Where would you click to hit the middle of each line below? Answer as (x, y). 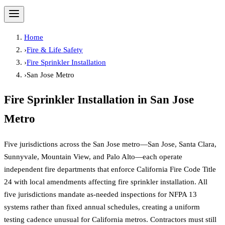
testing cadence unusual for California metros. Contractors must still (110, 219)
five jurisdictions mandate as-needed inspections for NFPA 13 (100, 194)
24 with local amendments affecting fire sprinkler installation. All (106, 182)
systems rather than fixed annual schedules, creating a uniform (102, 207)
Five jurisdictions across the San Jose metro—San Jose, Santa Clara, (110, 144)
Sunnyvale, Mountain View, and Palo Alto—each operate (93, 156)
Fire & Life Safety (55, 49)
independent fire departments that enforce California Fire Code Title (110, 169)
